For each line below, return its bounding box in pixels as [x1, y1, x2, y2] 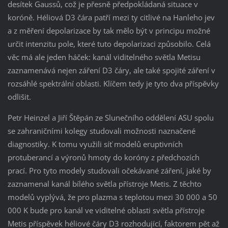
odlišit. [7, 92, 33, 102]
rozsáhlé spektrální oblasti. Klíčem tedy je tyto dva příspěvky [7, 78, 219, 89]
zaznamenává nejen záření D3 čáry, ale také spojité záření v [7, 65, 215, 76]
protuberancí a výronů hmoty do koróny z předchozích [7, 152, 199, 163]
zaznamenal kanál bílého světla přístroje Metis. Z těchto [7, 179, 202, 189]
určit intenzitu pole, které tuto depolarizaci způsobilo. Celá [7, 39, 211, 49]
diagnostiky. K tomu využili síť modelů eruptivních [7, 139, 183, 150]
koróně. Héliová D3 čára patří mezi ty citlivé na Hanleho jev [7, 12, 215, 23]
